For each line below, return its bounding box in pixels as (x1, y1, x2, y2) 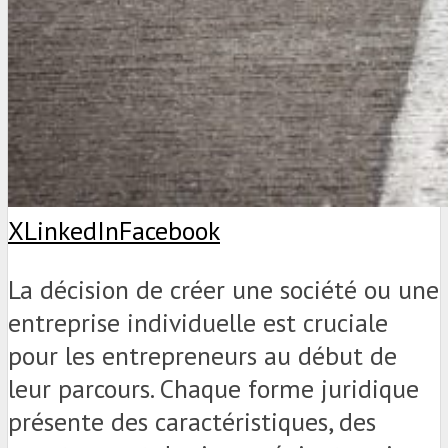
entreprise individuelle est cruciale (8, 305, 388, 339)
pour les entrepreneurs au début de (8, 338, 397, 372)
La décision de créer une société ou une (8, 272, 439, 306)
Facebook (119, 214, 220, 248)
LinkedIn (24, 214, 119, 248)
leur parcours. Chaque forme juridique (8, 371, 419, 405)
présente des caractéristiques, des (8, 404, 376, 438)
